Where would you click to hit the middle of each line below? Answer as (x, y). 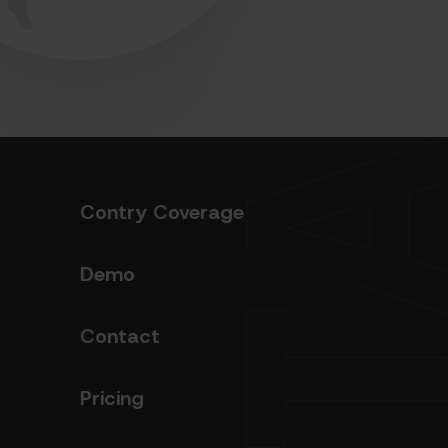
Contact (120, 335)
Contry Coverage (162, 211)
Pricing (112, 397)
